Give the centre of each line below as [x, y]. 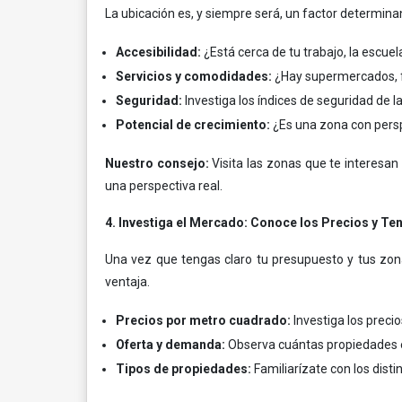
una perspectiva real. [164, 186]
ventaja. [127, 282]
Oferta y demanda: [170, 345]
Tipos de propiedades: [184, 369]
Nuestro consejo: [157, 163]
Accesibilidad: [158, 52]
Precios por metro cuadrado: [203, 320]
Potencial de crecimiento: [193, 125]
